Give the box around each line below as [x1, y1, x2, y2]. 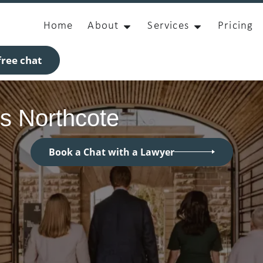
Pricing [217, 21, 254, 32]
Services [147, 21, 189, 32]
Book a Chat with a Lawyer [48, 145, 174, 159]
